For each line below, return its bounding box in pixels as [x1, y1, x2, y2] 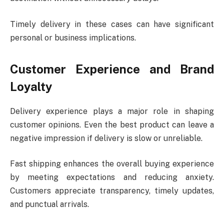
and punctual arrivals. [10, 199, 89, 209]
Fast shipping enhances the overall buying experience [10, 159, 214, 169]
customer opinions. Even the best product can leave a [10, 119, 214, 129]
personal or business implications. [10, 32, 136, 42]
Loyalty [10, 79, 52, 93]
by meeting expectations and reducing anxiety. [10, 172, 214, 182]
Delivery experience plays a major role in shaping [10, 106, 214, 116]
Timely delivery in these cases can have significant [10, 19, 214, 29]
